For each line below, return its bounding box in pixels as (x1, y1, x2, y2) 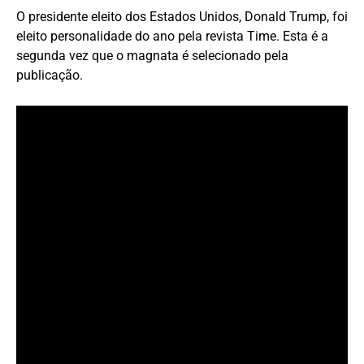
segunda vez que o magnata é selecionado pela (16, 47, 288, 63)
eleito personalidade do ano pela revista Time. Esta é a (16, 28, 328, 44)
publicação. (16, 67, 83, 83)
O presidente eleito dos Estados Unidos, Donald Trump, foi (16, 8, 348, 24)
